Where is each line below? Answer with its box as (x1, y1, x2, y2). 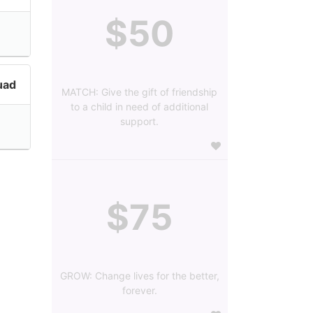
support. (120, 115, 159, 128)
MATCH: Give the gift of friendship (61, 86, 218, 99)
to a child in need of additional (71, 101, 209, 113)
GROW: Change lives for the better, (59, 270, 219, 282)
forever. (122, 284, 157, 297)
